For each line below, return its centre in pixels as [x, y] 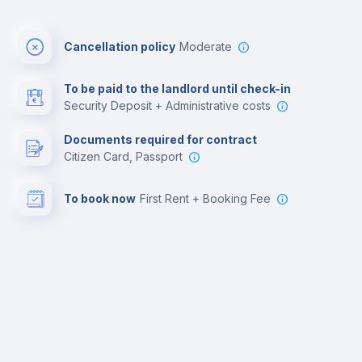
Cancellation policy [120, 46]
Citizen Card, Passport [127, 156]
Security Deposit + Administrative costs [171, 105]
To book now [100, 198]
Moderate [210, 46]
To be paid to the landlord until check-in [177, 88]
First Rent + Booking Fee [208, 198]
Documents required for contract [160, 139]
